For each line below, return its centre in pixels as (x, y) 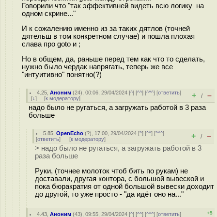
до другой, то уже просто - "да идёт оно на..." (109, 194)
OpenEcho (70, 133)
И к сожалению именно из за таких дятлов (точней (106, 28)
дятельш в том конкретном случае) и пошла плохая (108, 36)
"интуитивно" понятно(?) (62, 74)
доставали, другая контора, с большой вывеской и (119, 178)
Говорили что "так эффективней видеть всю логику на (113, 6)
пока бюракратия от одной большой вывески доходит (124, 186)
